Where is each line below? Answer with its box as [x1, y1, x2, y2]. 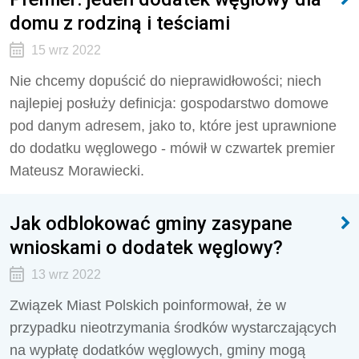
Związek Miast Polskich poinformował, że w [10, 297, 286, 313]
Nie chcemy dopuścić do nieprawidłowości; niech [10, 73, 321, 89]
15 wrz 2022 [30, 43, 101, 57]
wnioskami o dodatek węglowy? [10, 236, 283, 259]
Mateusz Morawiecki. [10, 163, 144, 179]
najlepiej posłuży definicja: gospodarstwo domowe [10, 95, 329, 111]
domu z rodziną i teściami [10, 11, 230, 34]
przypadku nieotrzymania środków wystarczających [10, 320, 337, 336]
